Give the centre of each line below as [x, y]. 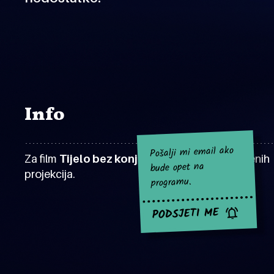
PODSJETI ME [186, 214]
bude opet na [177, 168]
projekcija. [50, 174]
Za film [42, 159]
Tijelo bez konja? [105, 159]
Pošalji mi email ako [192, 152]
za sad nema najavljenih [210, 159]
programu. [171, 183]
